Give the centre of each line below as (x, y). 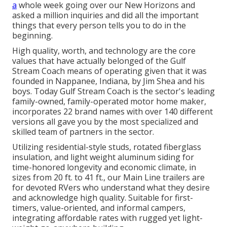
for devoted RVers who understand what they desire (111, 188)
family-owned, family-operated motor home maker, (109, 102)
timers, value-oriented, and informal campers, (99, 208)
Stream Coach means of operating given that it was (109, 71)
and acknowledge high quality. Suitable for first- (103, 198)
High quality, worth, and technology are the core (104, 51)
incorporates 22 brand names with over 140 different (112, 112)
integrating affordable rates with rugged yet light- (107, 218)
